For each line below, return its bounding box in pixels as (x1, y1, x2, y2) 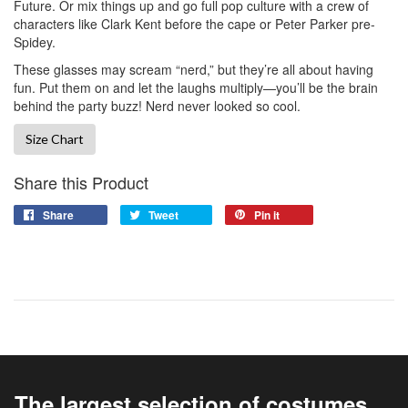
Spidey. (14, 32, 56, 51)
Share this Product (14, 169, 148, 194)
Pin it (254, 206, 280, 223)
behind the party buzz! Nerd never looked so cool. (14, 96, 301, 115)
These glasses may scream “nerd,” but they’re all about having (14, 59, 373, 78)
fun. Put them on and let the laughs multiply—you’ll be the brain (14, 77, 378, 97)
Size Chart (25, 130, 84, 147)
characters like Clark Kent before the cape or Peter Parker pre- (14, 14, 375, 33)
